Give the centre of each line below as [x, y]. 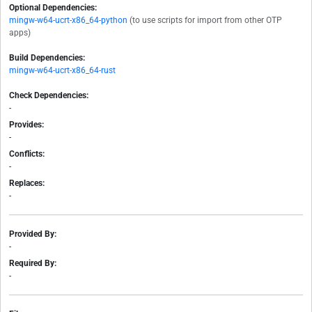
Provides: [26, 125]
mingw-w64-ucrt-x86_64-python [68, 21]
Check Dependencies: [49, 96]
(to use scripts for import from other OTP [206, 21]
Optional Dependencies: [53, 8]
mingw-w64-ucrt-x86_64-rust [62, 71]
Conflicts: [27, 154]
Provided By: [33, 234]
